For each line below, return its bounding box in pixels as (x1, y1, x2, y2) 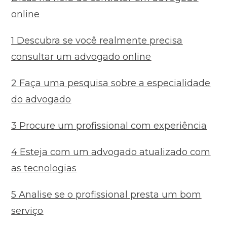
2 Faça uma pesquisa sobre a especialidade (11, 78, 211, 89)
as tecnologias (11, 163, 77, 174)
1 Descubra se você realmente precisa (11, 35, 183, 47)
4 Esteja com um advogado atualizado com (11, 146, 211, 158)
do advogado (11, 94, 71, 105)
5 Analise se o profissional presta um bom (11, 189, 202, 201)
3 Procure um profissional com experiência (11, 120, 207, 132)
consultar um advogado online (11, 51, 152, 63)
